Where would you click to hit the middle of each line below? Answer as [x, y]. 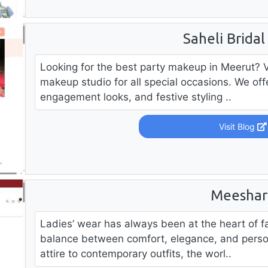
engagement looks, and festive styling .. [135, 97]
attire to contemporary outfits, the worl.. [135, 253]
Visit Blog [238, 126]
